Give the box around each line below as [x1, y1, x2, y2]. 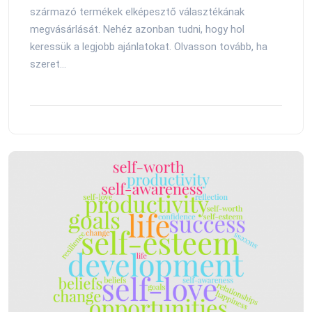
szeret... [30, 57, 66, 70]
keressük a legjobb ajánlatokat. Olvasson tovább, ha [30, 40, 267, 53]
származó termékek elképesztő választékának [30, 5, 244, 18]
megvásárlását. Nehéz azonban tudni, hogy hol [30, 22, 244, 36]
